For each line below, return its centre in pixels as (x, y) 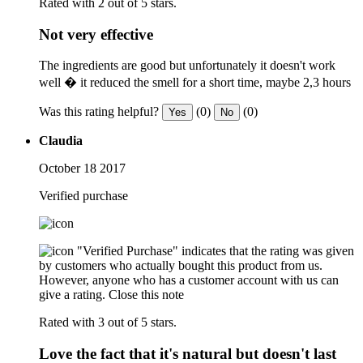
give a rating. (72, 295)
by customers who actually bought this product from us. (181, 266)
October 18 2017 (82, 169)
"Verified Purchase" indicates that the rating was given (216, 251)
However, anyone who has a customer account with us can (189, 280)
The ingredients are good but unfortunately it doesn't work (187, 66)
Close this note (146, 295)
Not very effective (96, 34)
